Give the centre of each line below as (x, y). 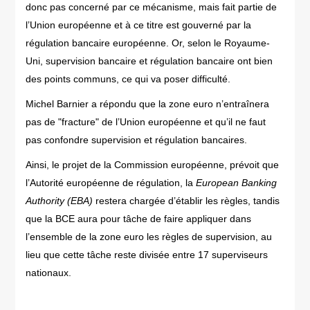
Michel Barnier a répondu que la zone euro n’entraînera (148, 104)
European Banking (237, 183)
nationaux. (49, 273)
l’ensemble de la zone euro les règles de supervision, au (149, 237)
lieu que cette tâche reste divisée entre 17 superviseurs (147, 255)
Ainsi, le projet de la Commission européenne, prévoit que (153, 165)
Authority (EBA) (60, 201)
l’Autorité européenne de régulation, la (111, 183)
